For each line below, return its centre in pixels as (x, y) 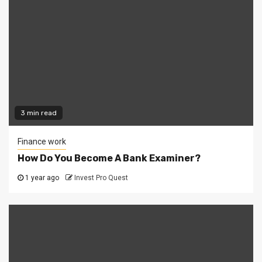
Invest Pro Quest (101, 178)
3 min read (39, 113)
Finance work (42, 142)
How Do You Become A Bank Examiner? (109, 158)
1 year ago (41, 178)
